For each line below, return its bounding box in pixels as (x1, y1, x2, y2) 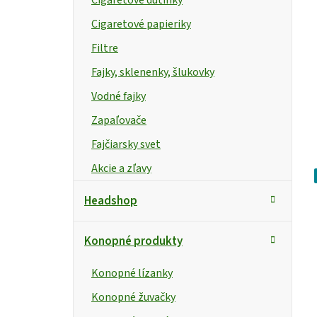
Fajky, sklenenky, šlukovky (91, 64, 214, 80)
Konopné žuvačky (91, 289, 175, 305)
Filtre (91, 40, 118, 56)
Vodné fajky (91, 88, 146, 104)
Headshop (84, 192, 137, 209)
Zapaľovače (91, 112, 146, 128)
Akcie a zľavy (91, 160, 151, 176)
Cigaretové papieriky (91, 16, 191, 32)
